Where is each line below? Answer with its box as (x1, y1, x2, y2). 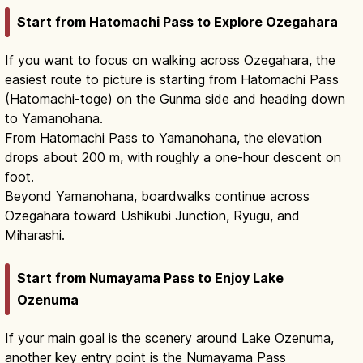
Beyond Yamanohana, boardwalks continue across (5, 188, 310, 205)
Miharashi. (5, 227, 65, 244)
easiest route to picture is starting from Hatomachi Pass (5, 71, 339, 88)
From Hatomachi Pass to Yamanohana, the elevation (5, 130, 322, 147)
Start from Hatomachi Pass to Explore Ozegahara (17, 14, 338, 31)
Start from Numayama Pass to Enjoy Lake (17, 269, 284, 286)
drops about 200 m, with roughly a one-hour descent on (5, 149, 341, 166)
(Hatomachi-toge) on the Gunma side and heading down (5, 91, 345, 108)
